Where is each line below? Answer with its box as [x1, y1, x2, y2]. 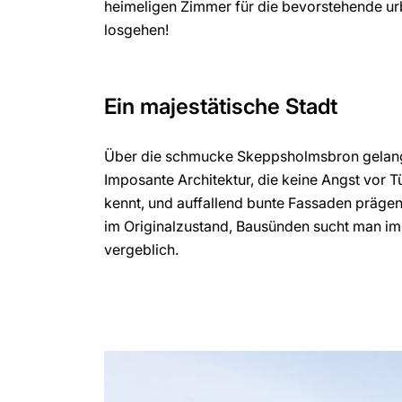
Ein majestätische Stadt [104, 92, 338, 119]
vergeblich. [104, 240, 179, 258]
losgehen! [104, 20, 170, 39]
